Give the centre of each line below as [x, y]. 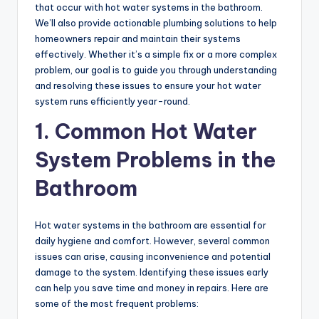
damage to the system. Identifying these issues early [152, 272]
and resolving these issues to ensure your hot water [148, 86]
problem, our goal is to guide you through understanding [156, 70]
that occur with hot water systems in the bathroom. [149, 7]
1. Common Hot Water [146, 132]
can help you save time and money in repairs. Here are [152, 288]
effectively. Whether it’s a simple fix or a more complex [156, 54]
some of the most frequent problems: [117, 304]
